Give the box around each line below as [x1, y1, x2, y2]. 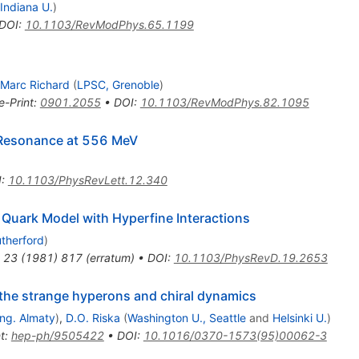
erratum [89, 250, 131, 264]
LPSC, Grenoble [76, 77, 159, 91]
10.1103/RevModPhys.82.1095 [139, 95, 309, 109]
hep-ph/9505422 [10, 328, 104, 342]
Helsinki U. [272, 310, 327, 325]
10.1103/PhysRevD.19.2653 [173, 250, 328, 264]
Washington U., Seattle [127, 310, 246, 325]
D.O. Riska [65, 310, 120, 325]
